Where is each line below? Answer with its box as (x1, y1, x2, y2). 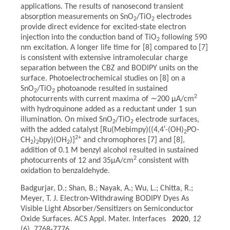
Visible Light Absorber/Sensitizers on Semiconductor (21, 205, 194, 213)
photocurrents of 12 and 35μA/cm (21, 157, 133, 165)
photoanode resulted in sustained (55, 85, 167, 93)
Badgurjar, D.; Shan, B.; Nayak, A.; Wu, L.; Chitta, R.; (21, 184, 193, 193)
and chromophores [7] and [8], (81, 136, 185, 144)
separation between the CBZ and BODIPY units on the (21, 64, 198, 72)
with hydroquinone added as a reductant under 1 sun (21, 105, 196, 113)
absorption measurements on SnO (21, 13, 133, 21)
